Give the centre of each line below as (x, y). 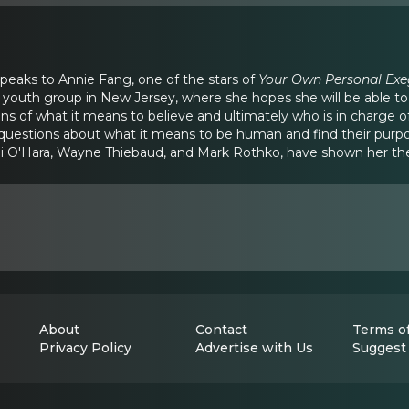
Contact (222, 329)
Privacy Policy (85, 347)
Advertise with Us (255, 347)
